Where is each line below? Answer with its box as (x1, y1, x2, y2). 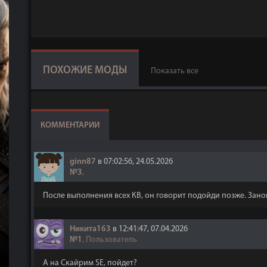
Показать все (151, 67, 198, 76)
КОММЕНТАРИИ (41, 121, 100, 130)
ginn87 (70, 157, 96, 166)
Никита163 (70, 225, 111, 234)
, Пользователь (82, 235, 137, 244)
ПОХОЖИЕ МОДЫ (43, 65, 127, 76)
